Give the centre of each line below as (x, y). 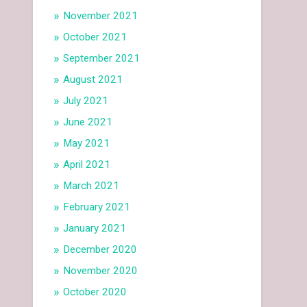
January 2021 (95, 229)
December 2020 (100, 250)
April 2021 (87, 165)
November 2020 (101, 271)
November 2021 (101, 16)
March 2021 (91, 186)
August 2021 (93, 80)
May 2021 (87, 144)
